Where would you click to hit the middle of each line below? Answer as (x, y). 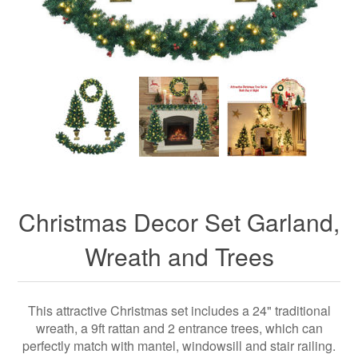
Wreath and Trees (179, 257)
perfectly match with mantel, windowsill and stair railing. (179, 346)
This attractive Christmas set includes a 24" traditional (179, 311)
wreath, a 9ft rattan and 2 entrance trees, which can (179, 328)
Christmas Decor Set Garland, (179, 222)
